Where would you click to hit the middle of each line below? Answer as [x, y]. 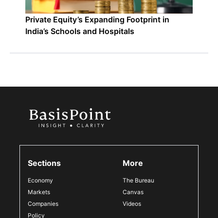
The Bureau [138, 180]
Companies [43, 204]
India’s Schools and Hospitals [80, 31]
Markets [39, 192]
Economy [40, 180]
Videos [132, 204]
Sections [44, 163]
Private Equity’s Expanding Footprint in [97, 19]
